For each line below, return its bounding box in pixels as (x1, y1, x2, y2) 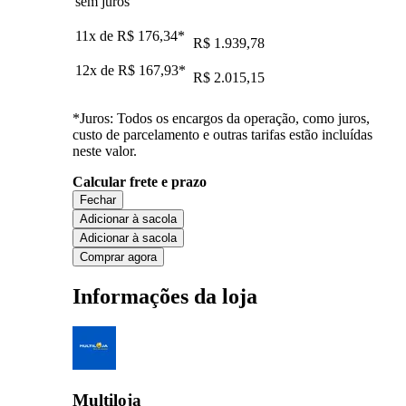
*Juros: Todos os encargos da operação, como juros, (72, 110, 370, 126)
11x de (75, 27, 117, 43)
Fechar (80, 192, 116, 207)
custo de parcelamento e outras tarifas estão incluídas (72, 126, 372, 142)
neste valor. (72, 142, 137, 159)
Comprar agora (80, 249, 157, 264)
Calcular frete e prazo (72, 173, 207, 189)
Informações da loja (72, 284, 257, 308)
